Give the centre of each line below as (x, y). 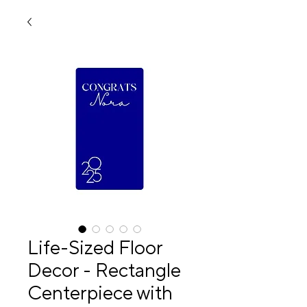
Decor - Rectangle (104, 271)
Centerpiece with (100, 293)
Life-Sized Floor (95, 248)
